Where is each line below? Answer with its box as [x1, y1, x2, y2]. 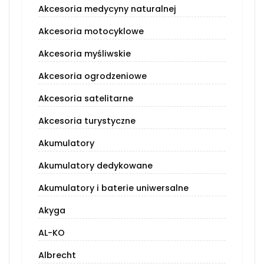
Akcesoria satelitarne [38, 93, 133, 105]
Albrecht [38, 249, 76, 262]
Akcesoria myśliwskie [38, 48, 131, 60]
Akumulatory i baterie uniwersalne [38, 182, 189, 194]
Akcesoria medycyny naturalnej [38, 3, 176, 15]
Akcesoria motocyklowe [38, 25, 144, 38]
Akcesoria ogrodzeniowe [38, 70, 147, 82]
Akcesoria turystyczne [38, 115, 136, 127]
